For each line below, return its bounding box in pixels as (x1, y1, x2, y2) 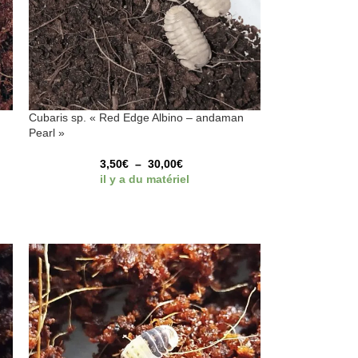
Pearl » (29, 126, 66, 140)
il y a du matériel (100, 173, 190, 186)
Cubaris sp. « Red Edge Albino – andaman (29, 111, 245, 125)
